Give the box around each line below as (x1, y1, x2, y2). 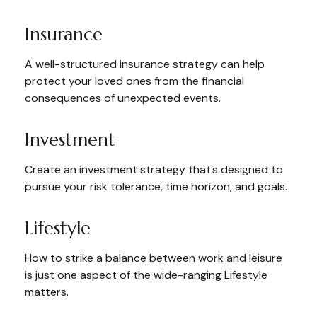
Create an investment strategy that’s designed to (25, 162, 283, 177)
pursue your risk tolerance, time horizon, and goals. (25, 179, 287, 194)
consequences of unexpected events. (25, 91, 221, 105)
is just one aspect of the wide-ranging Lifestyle (25, 267, 267, 282)
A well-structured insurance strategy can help (25, 57, 265, 71)
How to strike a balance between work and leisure (25, 250, 282, 265)
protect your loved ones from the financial (25, 74, 244, 88)
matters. (25, 284, 69, 299)
